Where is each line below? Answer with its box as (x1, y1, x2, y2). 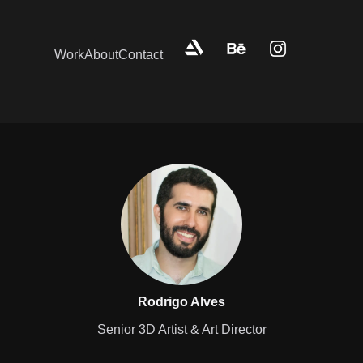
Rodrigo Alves (138, 295, 225, 310)
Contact (118, 47, 164, 62)
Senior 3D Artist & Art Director (96, 322, 267, 337)
